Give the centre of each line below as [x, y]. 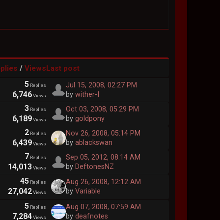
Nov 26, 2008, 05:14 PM [103, 133]
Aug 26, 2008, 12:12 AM [103, 182]
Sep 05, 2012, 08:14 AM [103, 157]
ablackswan [94, 142]
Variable [88, 192]
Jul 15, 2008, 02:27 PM [101, 85]
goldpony [90, 118]
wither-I [87, 94]
